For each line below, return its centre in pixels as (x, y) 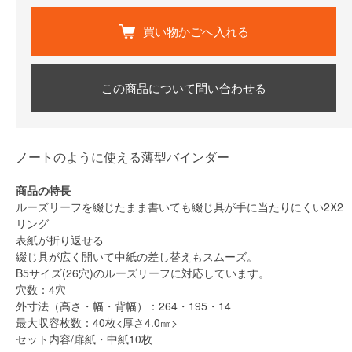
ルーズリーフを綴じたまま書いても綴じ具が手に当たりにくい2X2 (180, 206)
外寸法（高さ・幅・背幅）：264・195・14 (123, 305)
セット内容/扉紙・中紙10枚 (84, 338)
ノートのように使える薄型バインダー (123, 156)
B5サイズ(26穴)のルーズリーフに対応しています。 (143, 272)
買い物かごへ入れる (196, 31)
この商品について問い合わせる (184, 87)
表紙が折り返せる (60, 239)
